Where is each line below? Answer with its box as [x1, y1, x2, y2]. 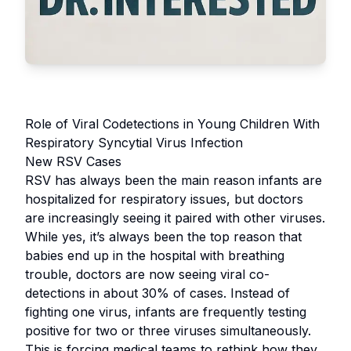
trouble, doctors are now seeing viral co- [25, 266, 270, 282]
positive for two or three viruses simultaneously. [25, 323, 311, 338]
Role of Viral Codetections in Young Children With [25, 116, 320, 132]
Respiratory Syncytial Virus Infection [25, 135, 243, 150]
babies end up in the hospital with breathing [25, 248, 284, 263]
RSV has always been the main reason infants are [25, 172, 322, 188]
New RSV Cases [25, 154, 121, 169]
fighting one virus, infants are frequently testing [25, 304, 306, 320]
